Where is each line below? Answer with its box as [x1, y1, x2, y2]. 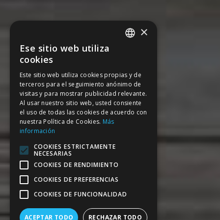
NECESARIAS [34, 149, 72, 158]
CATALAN [126, 64, 150, 72]
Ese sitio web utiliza [20, 42, 110, 54]
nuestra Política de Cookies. [20, 117, 101, 126]
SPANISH [126, 47, 148, 55]
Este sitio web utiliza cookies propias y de [20, 71, 141, 79]
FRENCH [126, 97, 146, 105]
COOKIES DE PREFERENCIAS [34, 175, 119, 184]
